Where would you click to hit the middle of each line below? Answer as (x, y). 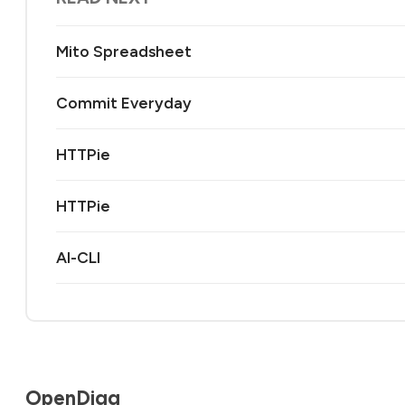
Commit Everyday (124, 103)
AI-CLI (78, 257)
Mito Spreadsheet (124, 51)
